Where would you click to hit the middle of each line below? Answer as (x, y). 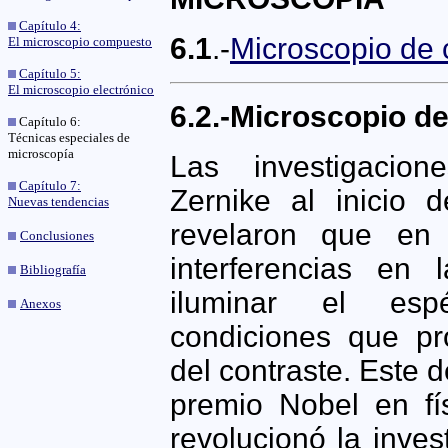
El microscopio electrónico (81, 89)
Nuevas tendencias (58, 201)
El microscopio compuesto (80, 41)
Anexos (40, 303)
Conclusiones (57, 235)
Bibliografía (53, 269)
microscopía (41, 153)
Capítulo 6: (48, 121)
